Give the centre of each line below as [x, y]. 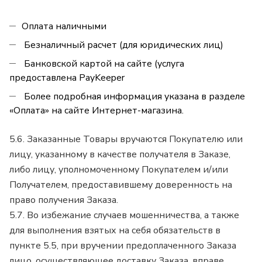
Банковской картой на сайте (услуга [103, 63]
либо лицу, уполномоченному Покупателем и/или [119, 169]
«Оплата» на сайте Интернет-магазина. [98, 110]
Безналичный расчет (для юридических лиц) [123, 45]
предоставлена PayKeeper [67, 77]
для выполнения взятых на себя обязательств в [115, 230]
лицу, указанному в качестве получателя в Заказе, [120, 154]
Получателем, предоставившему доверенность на [121, 185]
